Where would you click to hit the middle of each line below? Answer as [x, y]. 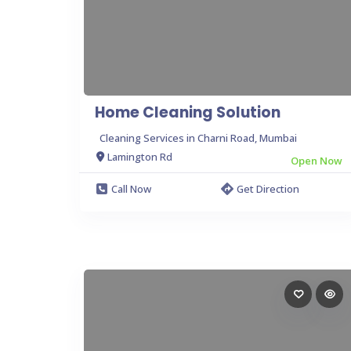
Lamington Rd [140, 157]
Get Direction [268, 188]
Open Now [317, 160]
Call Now [131, 188]
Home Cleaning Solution [188, 112]
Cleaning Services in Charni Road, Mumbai [198, 138]
